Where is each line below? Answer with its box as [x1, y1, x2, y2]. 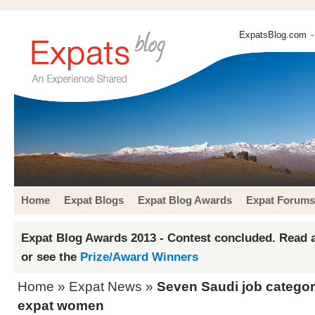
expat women [18, 298, 104, 313]
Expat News [69, 279, 142, 294]
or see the [21, 250, 80, 264]
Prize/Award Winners [80, 250, 198, 264]
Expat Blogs [64, 194, 124, 206]
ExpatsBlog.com [239, 30, 307, 40]
